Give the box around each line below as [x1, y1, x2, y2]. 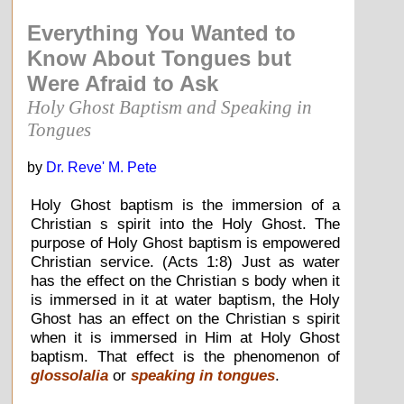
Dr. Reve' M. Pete [46, 160, 158, 176]
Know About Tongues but [27, 46, 292, 71]
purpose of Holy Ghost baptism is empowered [31, 233, 341, 252]
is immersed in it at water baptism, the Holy [31, 289, 341, 308]
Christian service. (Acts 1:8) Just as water [31, 252, 341, 271]
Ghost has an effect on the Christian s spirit [31, 308, 341, 327]
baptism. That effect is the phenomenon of [31, 346, 341, 365]
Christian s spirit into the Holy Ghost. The [31, 214, 341, 233]
